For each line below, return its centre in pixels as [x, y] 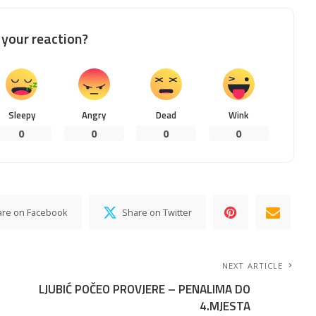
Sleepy [22, 115]
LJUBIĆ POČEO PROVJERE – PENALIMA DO [145, 289]
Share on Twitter [157, 212]
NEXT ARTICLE [253, 265]
